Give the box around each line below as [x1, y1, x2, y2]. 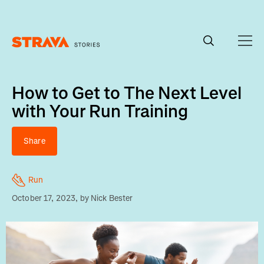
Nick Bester [90, 193, 133, 204]
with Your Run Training [12, 100, 188, 123]
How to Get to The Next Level [12, 81, 242, 105]
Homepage [11, 47, 51, 59]
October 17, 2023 [12, 193, 76, 204]
